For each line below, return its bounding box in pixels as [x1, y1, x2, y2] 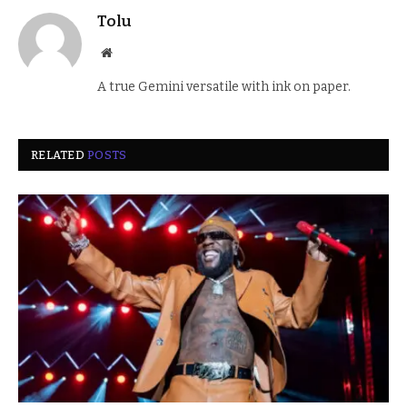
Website [111, 45, 152, 58]
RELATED [31, 147, 88, 162]
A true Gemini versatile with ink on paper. [97, 78, 351, 94]
